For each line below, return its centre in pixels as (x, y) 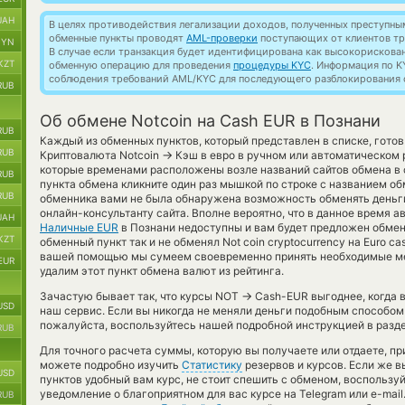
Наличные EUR (79, 227)
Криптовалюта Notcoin (101, 155)
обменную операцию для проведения (141, 65)
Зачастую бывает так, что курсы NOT (141, 296)
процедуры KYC (272, 65)
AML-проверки (222, 38)
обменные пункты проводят (118, 38)
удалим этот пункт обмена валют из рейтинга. (162, 271)
